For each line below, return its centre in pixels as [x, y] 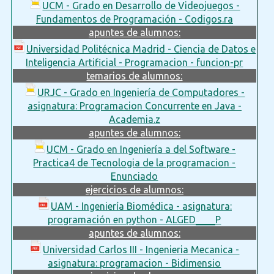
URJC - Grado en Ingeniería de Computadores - [141, 92]
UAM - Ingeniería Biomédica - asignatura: [141, 206]
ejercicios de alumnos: [134, 189]
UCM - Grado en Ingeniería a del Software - [141, 149]
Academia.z [134, 119]
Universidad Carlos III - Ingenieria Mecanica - [141, 249]
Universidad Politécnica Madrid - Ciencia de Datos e [141, 49]
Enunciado [135, 176]
